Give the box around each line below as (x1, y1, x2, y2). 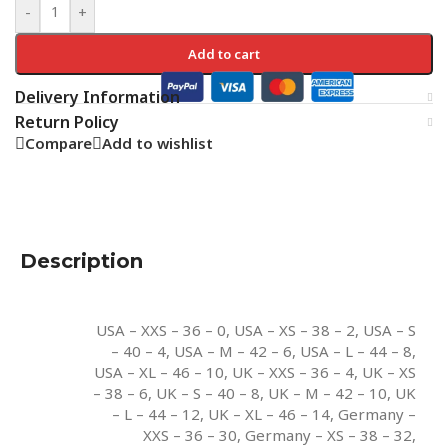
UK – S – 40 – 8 (156, 382, 260, 403)
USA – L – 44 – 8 (300, 340, 412, 361)
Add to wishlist (102, 133, 213, 154)
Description (20, 248, 143, 273)
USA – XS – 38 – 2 (234, 319, 355, 340)
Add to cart (187, 45, 260, 64)
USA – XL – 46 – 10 (94, 361, 224, 382)
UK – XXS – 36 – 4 (232, 361, 354, 382)
